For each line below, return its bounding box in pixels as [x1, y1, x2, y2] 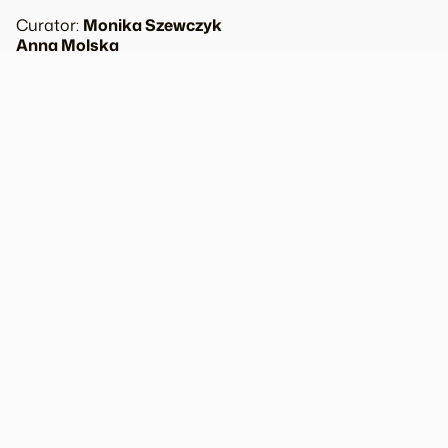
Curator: [16, 13, 83, 36]
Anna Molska [16, 33, 119, 56]
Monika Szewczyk [83, 13, 222, 36]
